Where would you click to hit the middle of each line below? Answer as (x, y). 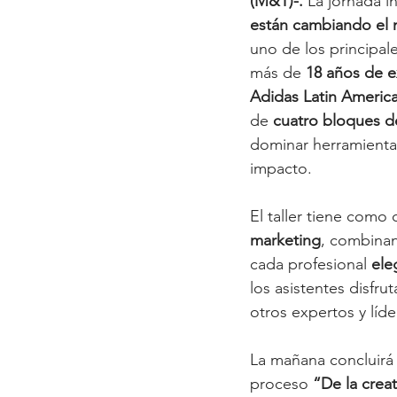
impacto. (281, 168)
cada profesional (311, 264)
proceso (281, 383)
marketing (285, 240)
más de (278, 72)
